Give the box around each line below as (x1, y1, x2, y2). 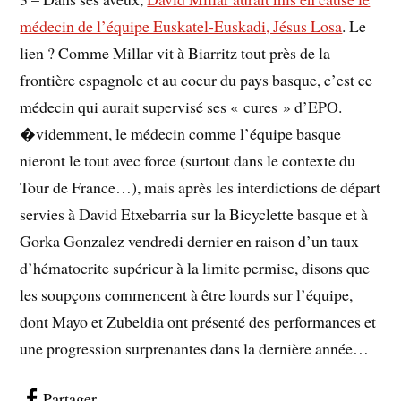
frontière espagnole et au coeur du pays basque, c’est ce (20, 68, 373, 90)
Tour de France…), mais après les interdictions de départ (20, 175, 381, 198)
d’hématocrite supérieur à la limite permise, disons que (20, 256, 371, 278)
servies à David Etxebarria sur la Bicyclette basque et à (20, 202, 369, 225)
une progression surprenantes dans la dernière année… (20, 337, 370, 359)
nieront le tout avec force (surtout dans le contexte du (20, 149, 356, 171)
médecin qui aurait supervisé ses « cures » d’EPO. (20, 95, 343, 117)
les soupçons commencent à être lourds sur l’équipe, (20, 283, 354, 305)
